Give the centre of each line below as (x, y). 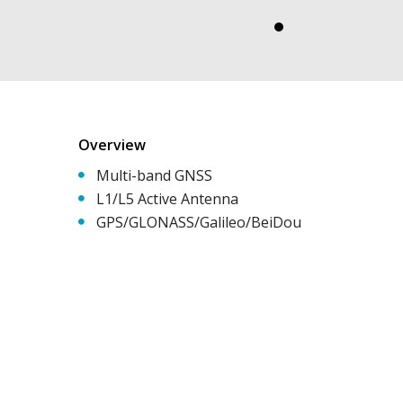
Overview (112, 145)
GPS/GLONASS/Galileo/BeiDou (199, 222)
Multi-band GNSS (154, 175)
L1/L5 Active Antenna (167, 199)
